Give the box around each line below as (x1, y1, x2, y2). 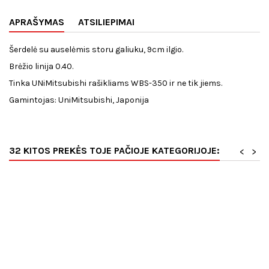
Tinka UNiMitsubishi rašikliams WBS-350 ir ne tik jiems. (9, 78, 222, 89)
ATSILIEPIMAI (78, 16, 134, 28)
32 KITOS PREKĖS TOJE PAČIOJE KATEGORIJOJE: (9, 145, 220, 157)
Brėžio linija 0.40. (9, 61, 73, 72)
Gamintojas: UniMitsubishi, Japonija (9, 95, 149, 106)
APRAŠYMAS (9, 16, 64, 28)
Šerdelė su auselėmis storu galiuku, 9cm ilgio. (9, 44, 183, 55)
